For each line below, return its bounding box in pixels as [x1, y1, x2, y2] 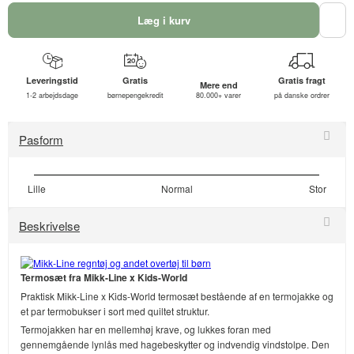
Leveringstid [26, 74, 79, 86]
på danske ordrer [273, 90, 330, 100]
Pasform [19, 131, 63, 148]
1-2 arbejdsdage [26, 90, 79, 100]
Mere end [199, 79, 238, 91]
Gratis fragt [277, 74, 326, 86]
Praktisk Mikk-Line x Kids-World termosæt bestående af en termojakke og [21, 289, 333, 303]
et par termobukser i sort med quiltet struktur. [21, 304, 209, 318]
